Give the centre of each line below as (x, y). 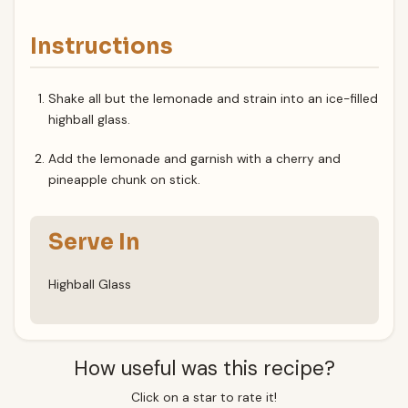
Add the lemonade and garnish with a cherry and (195, 159)
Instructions (101, 47)
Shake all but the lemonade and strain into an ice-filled (214, 98)
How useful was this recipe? (204, 368)
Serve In (95, 242)
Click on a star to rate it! (204, 398)
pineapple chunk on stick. (125, 180)
